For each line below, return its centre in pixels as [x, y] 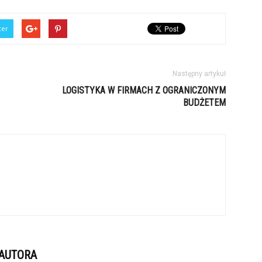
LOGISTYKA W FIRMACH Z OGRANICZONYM [144, 90]
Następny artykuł [199, 74]
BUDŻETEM [204, 103]
